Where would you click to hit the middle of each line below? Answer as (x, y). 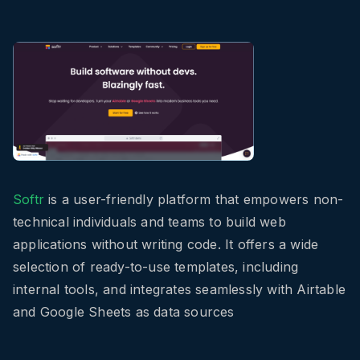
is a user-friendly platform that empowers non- (194, 200)
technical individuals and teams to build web (149, 222)
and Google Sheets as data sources (124, 312)
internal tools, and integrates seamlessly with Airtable (180, 290)
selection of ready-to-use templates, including (156, 267)
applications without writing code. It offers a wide (166, 245)
